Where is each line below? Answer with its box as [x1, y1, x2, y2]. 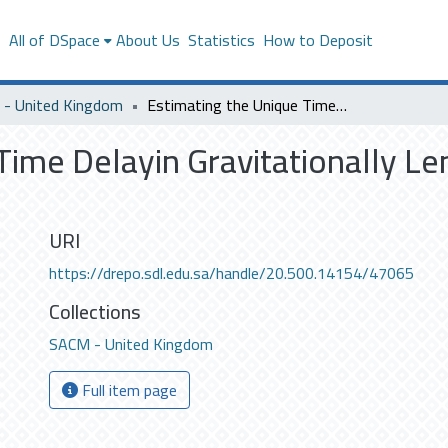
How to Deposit [262, 25, 373, 55]
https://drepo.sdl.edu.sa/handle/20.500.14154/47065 [49, 258, 414, 288]
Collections [49, 293, 141, 330]
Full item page [78, 375, 177, 405]
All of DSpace [8, 25, 100, 55]
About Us [115, 25, 180, 55]
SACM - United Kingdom [49, 329, 213, 359]
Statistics [187, 25, 255, 55]
